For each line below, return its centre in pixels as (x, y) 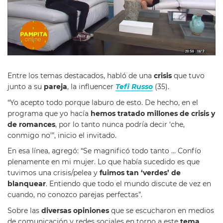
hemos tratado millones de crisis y (153, 113)
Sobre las (24, 210)
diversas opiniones (75, 210)
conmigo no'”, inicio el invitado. (62, 135)
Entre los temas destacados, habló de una (80, 76)
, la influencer (91, 87)
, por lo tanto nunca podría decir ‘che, (120, 124)
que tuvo (188, 76)
